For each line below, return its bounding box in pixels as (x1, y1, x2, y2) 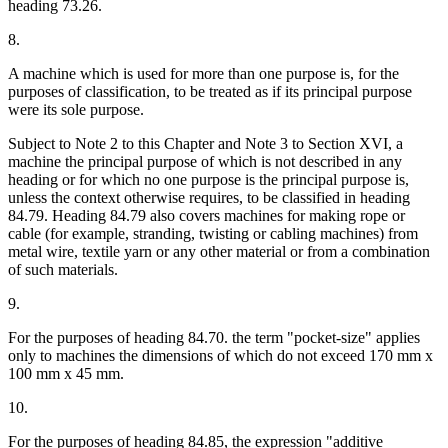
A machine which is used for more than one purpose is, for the (8, 65, 399, 83)
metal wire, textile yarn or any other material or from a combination (8, 243, 430, 261)
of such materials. (8, 261, 118, 279)
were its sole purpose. (8, 101, 144, 119)
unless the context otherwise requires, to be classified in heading (8, 189, 410, 207)
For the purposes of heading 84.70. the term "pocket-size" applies (8, 329, 420, 347)
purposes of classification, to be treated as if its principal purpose (8, 83, 412, 101)
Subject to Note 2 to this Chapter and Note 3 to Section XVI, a (8, 135, 403, 153)
